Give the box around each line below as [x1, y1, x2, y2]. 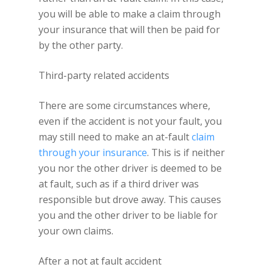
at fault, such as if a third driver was [39, 177, 199, 190]
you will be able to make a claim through [39, 7, 221, 20]
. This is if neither [147, 146, 225, 159]
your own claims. [39, 224, 113, 237]
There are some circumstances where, [39, 99, 210, 112]
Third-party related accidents [39, 69, 169, 82]
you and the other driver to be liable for [39, 209, 218, 222]
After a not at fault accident [39, 254, 162, 268]
